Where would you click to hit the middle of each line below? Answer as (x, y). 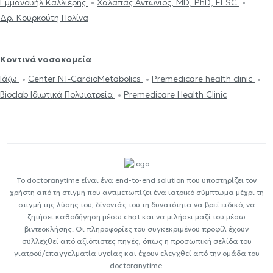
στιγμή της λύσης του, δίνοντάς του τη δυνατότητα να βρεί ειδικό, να (136, 204)
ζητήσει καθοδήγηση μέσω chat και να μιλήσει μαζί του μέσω (136, 216)
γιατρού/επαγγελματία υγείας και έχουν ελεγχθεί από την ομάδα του (136, 253)
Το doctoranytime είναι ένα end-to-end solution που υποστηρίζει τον (136, 180)
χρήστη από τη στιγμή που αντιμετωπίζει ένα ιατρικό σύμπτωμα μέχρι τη (136, 192)
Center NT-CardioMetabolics (86, 79)
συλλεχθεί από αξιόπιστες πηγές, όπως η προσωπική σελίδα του (136, 241)
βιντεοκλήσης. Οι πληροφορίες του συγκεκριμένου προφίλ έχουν (136, 229)
